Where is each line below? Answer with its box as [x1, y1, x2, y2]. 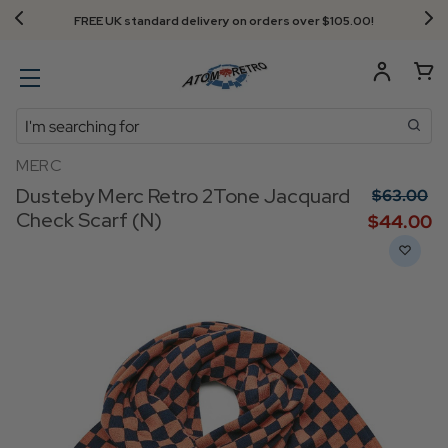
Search [16, 109, 65, 130]
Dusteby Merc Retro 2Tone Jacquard [16, 183, 350, 209]
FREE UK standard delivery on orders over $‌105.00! [74, 13, 374, 29]
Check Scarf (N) [16, 207, 162, 233]
